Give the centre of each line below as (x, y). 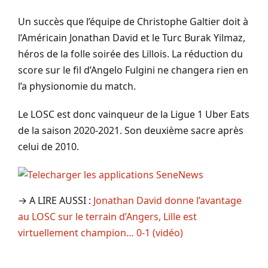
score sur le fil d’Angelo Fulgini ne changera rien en (133, 70)
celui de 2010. (48, 146)
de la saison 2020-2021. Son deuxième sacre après (131, 130)
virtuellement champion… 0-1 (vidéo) (100, 232)
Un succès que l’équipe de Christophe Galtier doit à (133, 21)
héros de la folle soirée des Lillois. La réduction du (130, 54)
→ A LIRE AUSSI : (56, 200)
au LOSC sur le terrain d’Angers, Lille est (107, 216)
